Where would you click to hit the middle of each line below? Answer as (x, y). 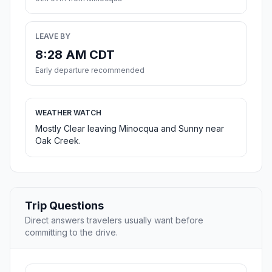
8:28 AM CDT (75, 55)
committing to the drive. (71, 233)
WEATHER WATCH (68, 113)
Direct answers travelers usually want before (114, 220)
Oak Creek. (58, 141)
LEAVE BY (53, 36)
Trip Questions (64, 206)
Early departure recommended (90, 70)
